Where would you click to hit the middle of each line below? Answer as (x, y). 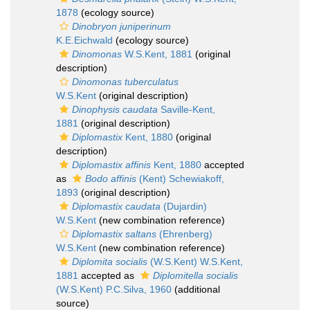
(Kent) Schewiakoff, (180, 179)
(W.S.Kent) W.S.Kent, (195, 262)
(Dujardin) (184, 206)
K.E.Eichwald (84, 40)
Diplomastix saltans (114, 234)
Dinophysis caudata (115, 109)
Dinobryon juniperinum (121, 26)
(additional (196, 289)
